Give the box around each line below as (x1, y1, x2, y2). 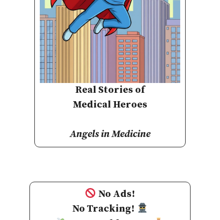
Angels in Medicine (70, 128, 150, 141)
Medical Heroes (73, 99, 147, 111)
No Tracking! (72, 203, 137, 216)
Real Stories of (75, 84, 145, 97)
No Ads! (98, 188, 136, 201)
